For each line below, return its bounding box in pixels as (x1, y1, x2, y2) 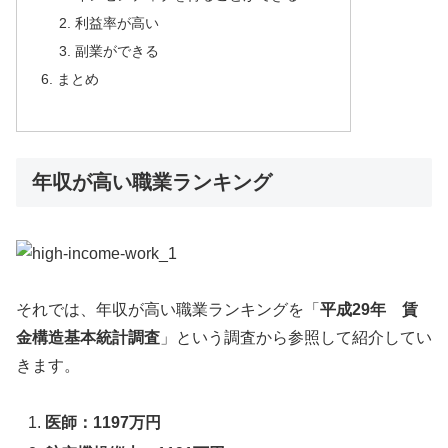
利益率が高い (74, 14, 159, 31)
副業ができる (74, 42, 159, 59)
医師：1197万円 (45, 414, 162, 432)
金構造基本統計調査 (16, 329, 160, 347)
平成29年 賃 (320, 301, 418, 319)
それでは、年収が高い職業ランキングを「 (16, 301, 320, 319)
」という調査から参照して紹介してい (160, 329, 432, 347)
